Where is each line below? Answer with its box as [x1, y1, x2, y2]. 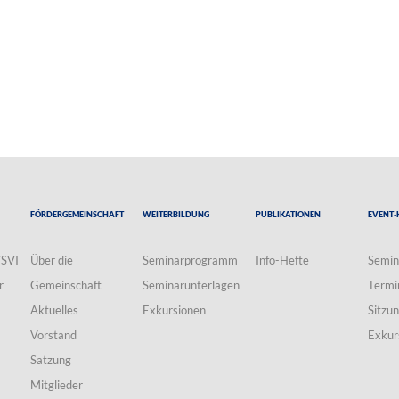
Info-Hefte [255, 252, 309, 267]
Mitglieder [29, 377, 83, 392]
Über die [29, 252, 73, 267]
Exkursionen [142, 302, 207, 317]
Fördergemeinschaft [29, 205, 124, 220]
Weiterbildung [142, 205, 210, 220]
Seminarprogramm [142, 252, 239, 267]
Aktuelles [29, 302, 78, 317]
